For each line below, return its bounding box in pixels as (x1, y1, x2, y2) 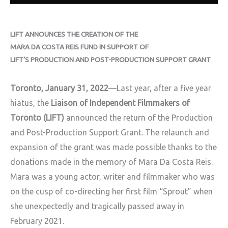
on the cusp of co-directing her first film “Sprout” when (10, 187, 213, 196)
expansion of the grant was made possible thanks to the (10, 142, 217, 152)
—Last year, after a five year (108, 83, 211, 93)
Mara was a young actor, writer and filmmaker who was (10, 172, 215, 182)
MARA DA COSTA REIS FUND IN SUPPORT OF (10, 43, 149, 51)
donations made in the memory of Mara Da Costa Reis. (10, 157, 213, 167)
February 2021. (10, 216, 64, 226)
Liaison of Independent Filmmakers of (51, 98, 190, 108)
